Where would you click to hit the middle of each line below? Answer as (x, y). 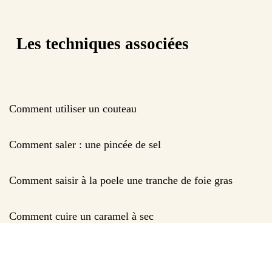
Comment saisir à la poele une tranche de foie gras (121, 180)
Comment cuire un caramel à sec (81, 216)
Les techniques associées (103, 44)
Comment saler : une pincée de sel (85, 144)
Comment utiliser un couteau (73, 108)
